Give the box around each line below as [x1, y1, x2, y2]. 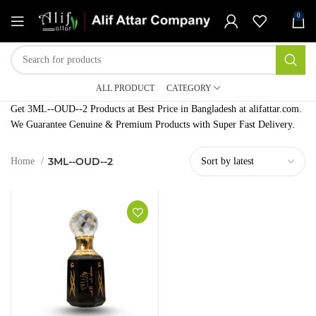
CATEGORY [166, 83, 212, 93]
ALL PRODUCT [96, 83, 154, 93]
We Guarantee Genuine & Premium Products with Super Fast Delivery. [11, 119, 295, 130]
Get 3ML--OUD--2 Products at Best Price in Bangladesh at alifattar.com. [11, 104, 302, 114]
